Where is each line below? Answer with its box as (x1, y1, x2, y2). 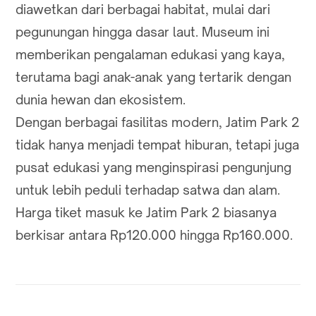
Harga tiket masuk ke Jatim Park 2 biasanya (16, 205, 276, 221)
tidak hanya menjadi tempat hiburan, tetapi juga (16, 137, 299, 153)
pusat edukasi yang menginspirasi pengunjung (16, 159, 291, 176)
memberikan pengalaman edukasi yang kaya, (16, 47, 285, 63)
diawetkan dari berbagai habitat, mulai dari (16, 1, 270, 18)
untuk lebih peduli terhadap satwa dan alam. (16, 182, 280, 198)
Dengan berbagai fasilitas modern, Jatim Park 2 (16, 114, 300, 130)
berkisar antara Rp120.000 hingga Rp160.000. (16, 227, 293, 243)
